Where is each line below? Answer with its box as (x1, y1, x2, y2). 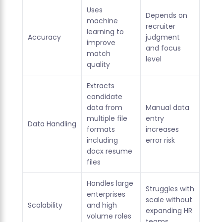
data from (86, 103, 122, 113)
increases (145, 124, 179, 135)
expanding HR (145, 206, 192, 216)
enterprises (86, 189, 125, 200)
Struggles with (145, 184, 194, 194)
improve (86, 38, 115, 48)
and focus (145, 43, 181, 54)
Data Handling (27, 119, 76, 129)
